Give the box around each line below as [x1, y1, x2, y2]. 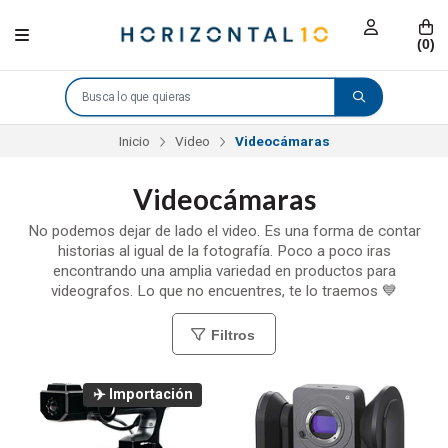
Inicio [118, 132, 150, 149]
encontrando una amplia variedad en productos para [52, 262, 396, 281]
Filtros [207, 326, 255, 343]
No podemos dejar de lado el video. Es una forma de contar [27, 222, 421, 241]
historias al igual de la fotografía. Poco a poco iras [57, 242, 391, 261]
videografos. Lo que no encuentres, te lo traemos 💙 [51, 282, 397, 301]
